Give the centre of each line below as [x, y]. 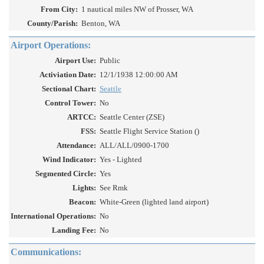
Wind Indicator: [69, 160]
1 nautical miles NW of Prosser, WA [137, 9]
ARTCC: [82, 117]
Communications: [46, 252]
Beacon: [82, 202]
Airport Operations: [51, 45]
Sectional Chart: [69, 89]
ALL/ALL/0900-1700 [134, 146]
